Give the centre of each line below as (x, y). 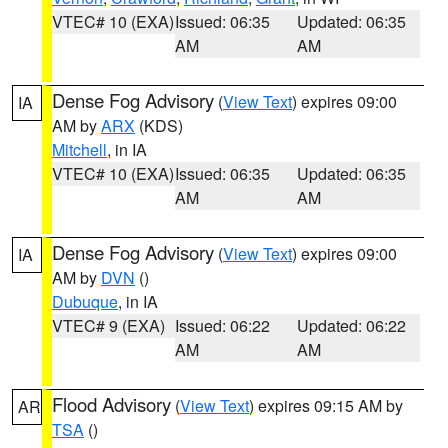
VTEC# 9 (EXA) (108, 325)
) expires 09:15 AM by (326, 405)
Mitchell (79, 149)
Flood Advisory (111, 404)
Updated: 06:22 (352, 325)
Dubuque (85, 301)
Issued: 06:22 (222, 325)
